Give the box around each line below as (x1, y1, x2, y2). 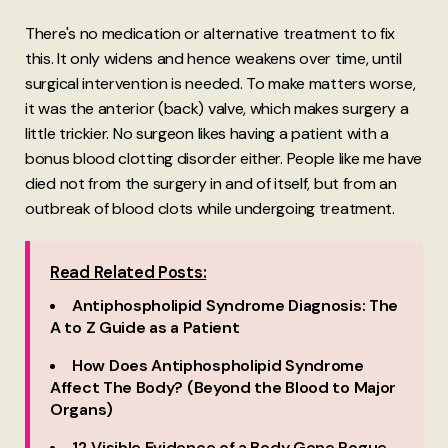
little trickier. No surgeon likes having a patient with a (25, 122, 389, 144)
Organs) (50, 398, 113, 420)
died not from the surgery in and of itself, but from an (25, 172, 397, 194)
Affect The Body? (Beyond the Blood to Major (50, 376, 397, 398)
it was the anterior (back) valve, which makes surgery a (25, 97, 409, 119)
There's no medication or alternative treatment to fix (25, 22, 396, 44)
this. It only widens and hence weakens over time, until (25, 47, 402, 69)
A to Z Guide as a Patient (50, 316, 240, 338)
